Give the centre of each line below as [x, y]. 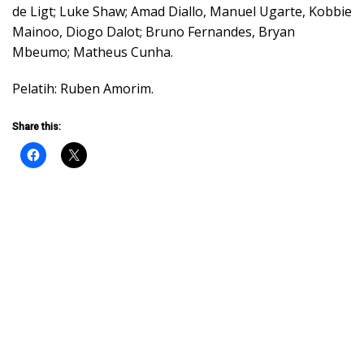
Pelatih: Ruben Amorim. [83, 88]
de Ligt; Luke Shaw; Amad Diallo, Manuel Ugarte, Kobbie [182, 11]
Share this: [37, 126]
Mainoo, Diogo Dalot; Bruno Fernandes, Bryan [154, 31]
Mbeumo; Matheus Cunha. [93, 52]
